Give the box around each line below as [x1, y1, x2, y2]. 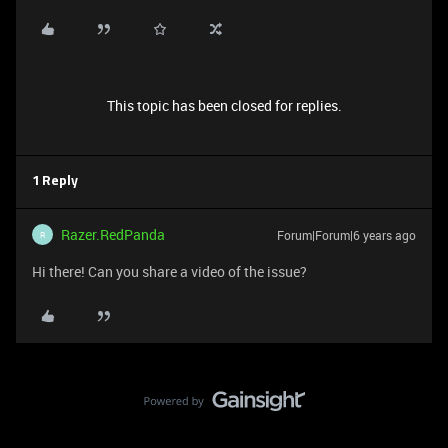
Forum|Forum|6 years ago [277, 227, 416, 243]
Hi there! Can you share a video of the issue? [32, 262, 307, 281]
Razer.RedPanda [61, 225, 165, 244]
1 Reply [32, 175, 78, 188]
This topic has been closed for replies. [106, 96, 342, 115]
